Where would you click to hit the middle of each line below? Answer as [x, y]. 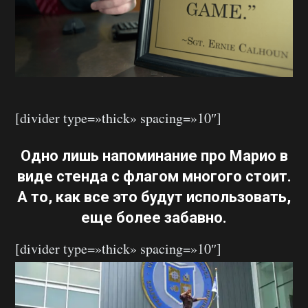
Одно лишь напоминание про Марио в [154, 156]
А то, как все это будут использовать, [154, 197]
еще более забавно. [154, 218]
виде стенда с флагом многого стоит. [154, 177]
